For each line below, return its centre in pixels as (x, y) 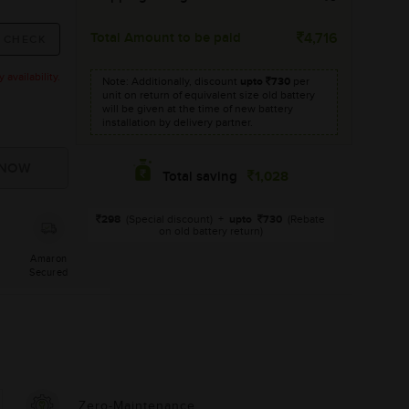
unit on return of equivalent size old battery (209, 95)
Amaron (49, 259)
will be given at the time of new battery (198, 109)
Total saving (200, 177)
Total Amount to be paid (166, 38)
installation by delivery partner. (178, 122)
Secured (49, 273)
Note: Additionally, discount (171, 81)
